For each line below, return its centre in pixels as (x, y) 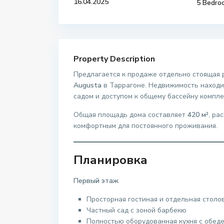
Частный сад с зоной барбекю (136, 210)
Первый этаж (96, 181)
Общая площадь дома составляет (130, 115)
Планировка (110, 160)
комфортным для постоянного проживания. (145, 126)
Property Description (114, 59)
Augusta (87, 85)
